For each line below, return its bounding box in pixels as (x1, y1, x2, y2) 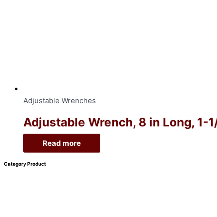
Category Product (4, 160, 46, 167)
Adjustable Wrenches (23, 95, 96, 105)
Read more (43, 139, 81, 148)
